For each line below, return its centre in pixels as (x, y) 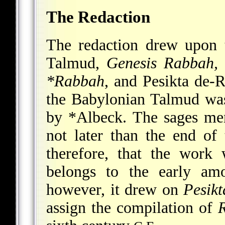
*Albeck (96, 117)
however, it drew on (115, 189)
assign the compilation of (132, 207)
